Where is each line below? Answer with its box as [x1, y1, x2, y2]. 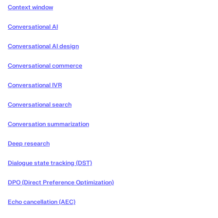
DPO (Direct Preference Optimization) [8, 179, 114, 187]
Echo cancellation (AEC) [8, 198, 75, 206]
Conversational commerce [8, 62, 82, 70]
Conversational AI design [8, 42, 79, 51]
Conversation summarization [8, 120, 89, 128]
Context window [8, 3, 53, 12]
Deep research [8, 140, 50, 148]
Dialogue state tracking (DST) [8, 159, 92, 167]
